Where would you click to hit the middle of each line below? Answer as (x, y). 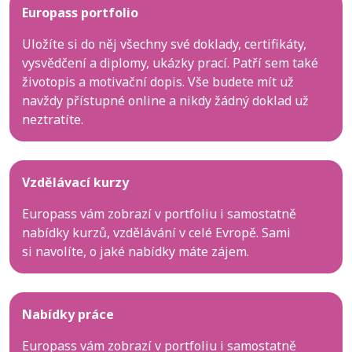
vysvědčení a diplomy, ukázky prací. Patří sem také (170, 62)
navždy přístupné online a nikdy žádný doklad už (165, 100)
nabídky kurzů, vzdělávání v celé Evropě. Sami (156, 232)
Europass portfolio (80, 12)
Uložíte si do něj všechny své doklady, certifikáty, (164, 44)
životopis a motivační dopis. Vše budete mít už (158, 81)
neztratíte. (53, 119)
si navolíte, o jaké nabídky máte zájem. (136, 251)
